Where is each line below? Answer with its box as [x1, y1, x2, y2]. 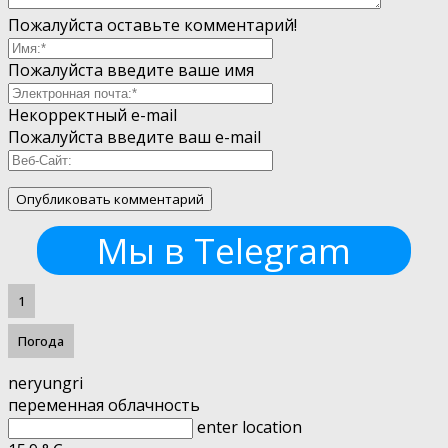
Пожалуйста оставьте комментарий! [8, 14, 297, 37]
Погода [18, 331, 64, 350]
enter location [197, 415, 302, 438]
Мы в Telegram [97, 227, 351, 275]
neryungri [8, 371, 83, 394]
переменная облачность [8, 393, 200, 416]
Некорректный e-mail [8, 104, 177, 127]
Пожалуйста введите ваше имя [8, 59, 254, 82]
